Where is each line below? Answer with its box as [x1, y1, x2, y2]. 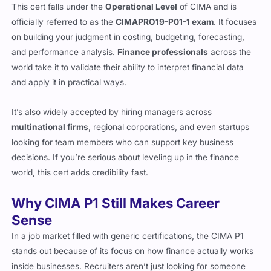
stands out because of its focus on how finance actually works [11, 238, 254, 248]
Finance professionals [117, 39, 209, 49]
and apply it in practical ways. [11, 69, 127, 79]
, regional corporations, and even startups [88, 114, 250, 124]
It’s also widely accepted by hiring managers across [11, 99, 212, 109]
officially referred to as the [11, 8, 116, 19]
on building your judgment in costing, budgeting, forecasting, [11, 24, 245, 34]
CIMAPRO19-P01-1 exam [116, 8, 214, 19]
